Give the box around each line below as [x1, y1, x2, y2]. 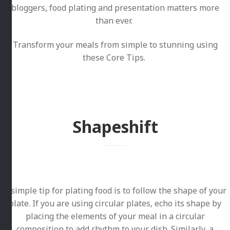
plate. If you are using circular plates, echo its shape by [9, 198, 221, 209]
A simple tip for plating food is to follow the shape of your [4, 185, 226, 197]
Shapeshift [72, 116, 158, 138]
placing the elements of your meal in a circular [25, 210, 205, 222]
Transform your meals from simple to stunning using [12, 39, 218, 51]
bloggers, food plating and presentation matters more [11, 2, 219, 13]
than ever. [95, 14, 135, 26]
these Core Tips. [83, 52, 147, 64]
